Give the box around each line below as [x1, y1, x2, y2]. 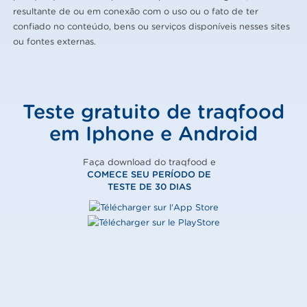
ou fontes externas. [13, 36, 97, 47]
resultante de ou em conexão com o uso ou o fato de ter [13, 6, 259, 16]
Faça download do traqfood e [82, 157, 216, 168]
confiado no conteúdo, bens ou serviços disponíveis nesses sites [13, 21, 291, 32]
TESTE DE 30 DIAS [107, 182, 191, 193]
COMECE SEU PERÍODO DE [87, 169, 212, 180]
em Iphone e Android [49, 121, 258, 145]
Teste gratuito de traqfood [23, 99, 284, 123]
